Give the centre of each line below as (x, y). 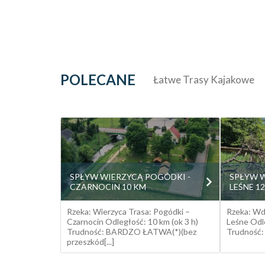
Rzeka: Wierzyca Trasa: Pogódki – (128, 211)
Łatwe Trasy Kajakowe (204, 79)
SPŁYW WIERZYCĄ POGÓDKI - (130, 177)
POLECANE (98, 80)
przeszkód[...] (91, 242)
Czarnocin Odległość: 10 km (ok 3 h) (132, 222)
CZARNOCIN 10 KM (108, 187)
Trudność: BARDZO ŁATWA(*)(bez (132, 232)
